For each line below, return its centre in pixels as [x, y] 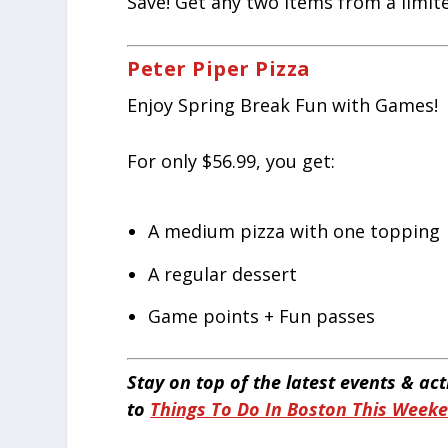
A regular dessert [222, 273]
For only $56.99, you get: [231, 160]
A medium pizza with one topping [293, 231]
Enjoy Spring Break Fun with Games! [283, 105]
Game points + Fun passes [261, 316]
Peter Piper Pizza [219, 69]
